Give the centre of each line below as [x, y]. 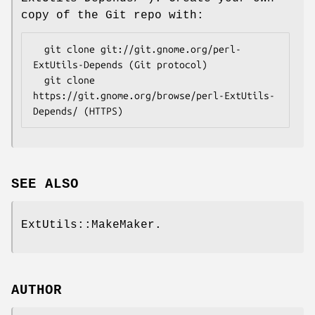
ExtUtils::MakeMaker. [91, 225]
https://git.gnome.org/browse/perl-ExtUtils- [154, 95]
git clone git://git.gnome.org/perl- [39, 49]
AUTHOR [37, 291]
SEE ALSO [45, 185]
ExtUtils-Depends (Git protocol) [120, 64]
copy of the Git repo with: [112, 15]
